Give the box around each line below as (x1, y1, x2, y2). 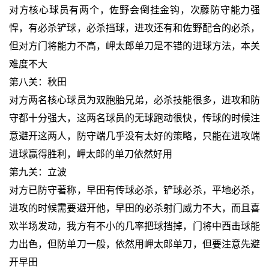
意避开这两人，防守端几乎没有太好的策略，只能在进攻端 (8, 131, 261, 142)
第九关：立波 (8, 167, 67, 178)
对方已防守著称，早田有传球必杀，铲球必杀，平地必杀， (8, 185, 261, 196)
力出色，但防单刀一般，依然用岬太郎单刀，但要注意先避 (8, 239, 261, 250)
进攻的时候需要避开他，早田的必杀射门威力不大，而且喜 (8, 203, 261, 214)
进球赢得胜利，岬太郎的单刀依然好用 (8, 149, 172, 160)
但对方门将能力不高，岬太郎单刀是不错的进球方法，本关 (8, 41, 261, 52)
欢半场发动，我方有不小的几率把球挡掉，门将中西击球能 (8, 221, 261, 232)
